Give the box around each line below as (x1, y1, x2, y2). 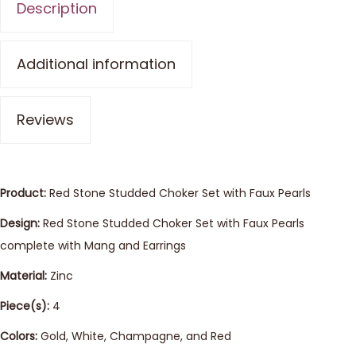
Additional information (17, 54, 176, 74)
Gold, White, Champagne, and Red (37, 328, 231, 344)
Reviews (17, 110, 74, 130)
